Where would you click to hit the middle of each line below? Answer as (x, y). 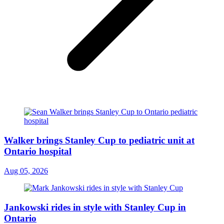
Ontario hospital (38, 151)
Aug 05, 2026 (26, 170)
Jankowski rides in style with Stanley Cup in (95, 207)
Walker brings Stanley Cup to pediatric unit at (99, 140)
